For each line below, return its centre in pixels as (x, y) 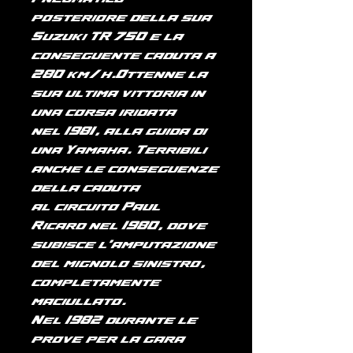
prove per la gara (108, 340)
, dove (182, 226)
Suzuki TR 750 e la (107, 37)
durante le (149, 321)
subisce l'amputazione (124, 245)
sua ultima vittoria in (118, 94)
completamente (96, 283)
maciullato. (79, 302)
